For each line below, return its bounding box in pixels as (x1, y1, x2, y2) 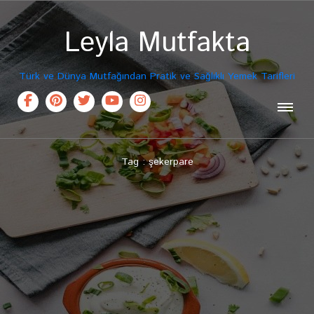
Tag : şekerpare (121, 155, 193, 169)
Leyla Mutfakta (64, 23, 250, 63)
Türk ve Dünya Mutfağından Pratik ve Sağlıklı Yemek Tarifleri (19, 69, 295, 83)
